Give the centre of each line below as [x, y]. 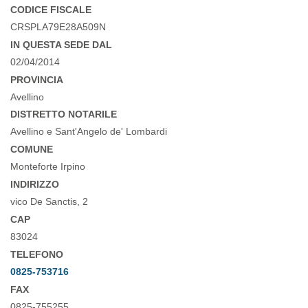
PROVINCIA [37, 80]
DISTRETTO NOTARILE [64, 114]
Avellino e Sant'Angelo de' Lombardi [90, 131]
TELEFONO [37, 254]
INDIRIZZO [35, 184]
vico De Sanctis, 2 [51, 201]
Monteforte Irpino [49, 166]
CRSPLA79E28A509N [59, 27]
